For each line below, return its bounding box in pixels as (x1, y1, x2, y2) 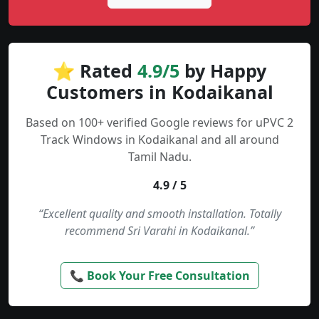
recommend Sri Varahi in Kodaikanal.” (65, 223, 254, 239)
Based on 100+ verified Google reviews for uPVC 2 (26, 115, 293, 131)
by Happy (179, 58, 266, 83)
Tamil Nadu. (127, 149, 192, 165)
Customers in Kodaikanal (46, 80, 273, 105)
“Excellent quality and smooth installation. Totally (38, 206, 281, 222)
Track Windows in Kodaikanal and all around (40, 132, 279, 148)
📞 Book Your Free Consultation (69, 268, 250, 284)
